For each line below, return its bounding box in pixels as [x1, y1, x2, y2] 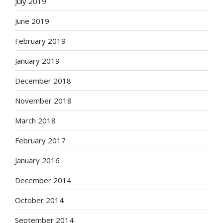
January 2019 [15, 55, 60, 66]
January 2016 [15, 155, 60, 165]
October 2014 [15, 195, 64, 205]
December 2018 [15, 75, 71, 86]
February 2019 [15, 35, 66, 46]
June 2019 [15, 15, 49, 26]
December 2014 [15, 175, 71, 185]
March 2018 [15, 115, 56, 125]
